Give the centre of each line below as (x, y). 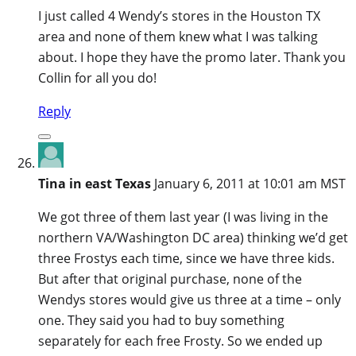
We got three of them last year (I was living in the (183, 217)
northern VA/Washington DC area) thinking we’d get (193, 237)
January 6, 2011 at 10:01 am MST (250, 183)
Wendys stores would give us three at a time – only (190, 299)
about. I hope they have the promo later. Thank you (192, 57)
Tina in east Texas (95, 183)
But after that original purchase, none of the (170, 279)
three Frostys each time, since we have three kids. (186, 258)
